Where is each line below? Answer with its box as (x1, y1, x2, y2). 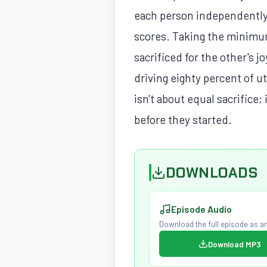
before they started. (134, 113, 232, 127)
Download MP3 (207, 238, 261, 249)
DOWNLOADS (166, 163, 258, 182)
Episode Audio (171, 203, 232, 215)
